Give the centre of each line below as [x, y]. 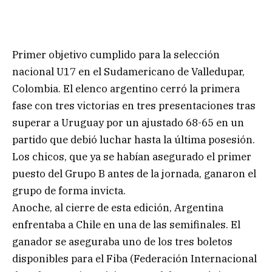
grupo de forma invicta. [69, 190]
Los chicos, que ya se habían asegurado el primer [132, 156]
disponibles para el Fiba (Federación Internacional [134, 258]
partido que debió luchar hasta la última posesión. [134, 139]
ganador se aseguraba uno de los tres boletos [122, 241]
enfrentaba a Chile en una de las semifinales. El [126, 224]
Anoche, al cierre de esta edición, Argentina [118, 207]
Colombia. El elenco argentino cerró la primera [126, 88]
